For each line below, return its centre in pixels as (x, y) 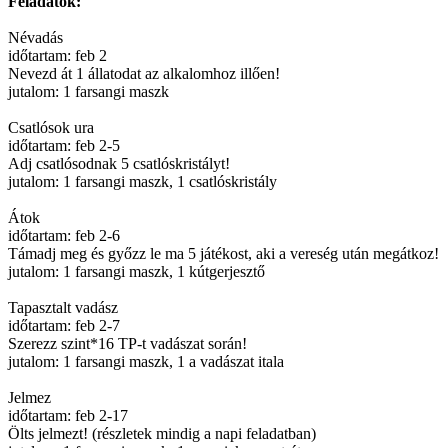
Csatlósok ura (51, 127)
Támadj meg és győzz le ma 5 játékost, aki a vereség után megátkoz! (223, 253)
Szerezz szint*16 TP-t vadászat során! (127, 343)
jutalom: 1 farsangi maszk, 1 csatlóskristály (142, 181)
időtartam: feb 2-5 (64, 145)
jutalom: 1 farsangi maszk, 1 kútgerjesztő (136, 271)
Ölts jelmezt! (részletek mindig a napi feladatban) (162, 433)
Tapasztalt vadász (63, 307)
